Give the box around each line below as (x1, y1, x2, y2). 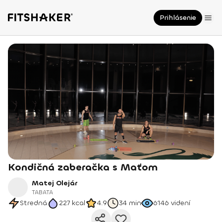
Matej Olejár (32, 178, 77, 188)
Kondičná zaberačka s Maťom (8, 161, 158, 174)
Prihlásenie (160, 13, 196, 22)
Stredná (20, 198, 47, 208)
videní (171, 198, 190, 208)
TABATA (32, 188, 53, 196)
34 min (119, 198, 141, 208)
